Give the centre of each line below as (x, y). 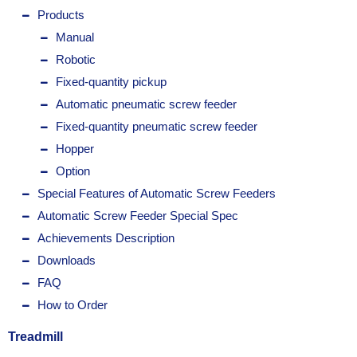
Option (73, 171)
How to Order (73, 305)
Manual (75, 37)
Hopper (75, 149)
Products (61, 15)
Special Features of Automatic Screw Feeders (157, 194)
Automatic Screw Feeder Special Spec (138, 216)
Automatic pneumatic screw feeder (146, 104)
